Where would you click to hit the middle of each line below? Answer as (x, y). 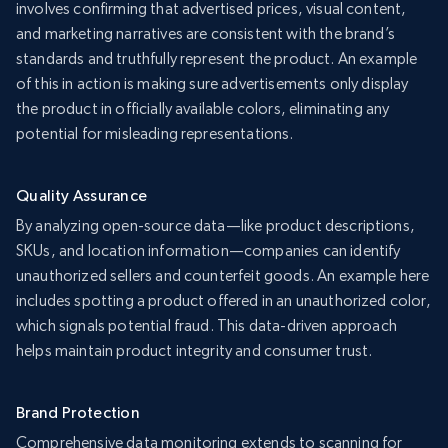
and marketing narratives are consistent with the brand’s (205, 34)
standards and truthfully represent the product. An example (217, 59)
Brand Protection (78, 413)
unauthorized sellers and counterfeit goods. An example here (223, 276)
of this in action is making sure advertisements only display (212, 84)
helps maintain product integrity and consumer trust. (194, 351)
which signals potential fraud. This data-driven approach (206, 326)
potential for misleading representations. (155, 134)
